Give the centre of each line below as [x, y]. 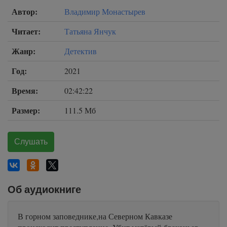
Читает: [26, 31]
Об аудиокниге [44, 190]
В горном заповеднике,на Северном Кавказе [95, 216]
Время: [25, 90]
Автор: [25, 11]
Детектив [81, 51]
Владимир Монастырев [105, 11]
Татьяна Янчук [90, 31]
